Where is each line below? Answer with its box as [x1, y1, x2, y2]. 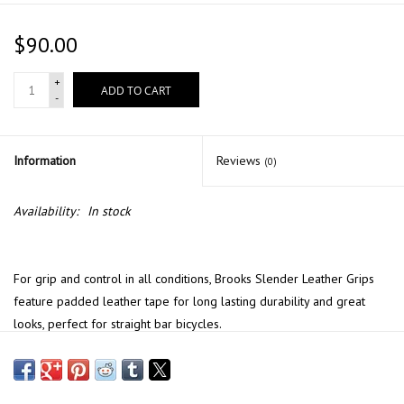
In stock [87, 203, 131, 220]
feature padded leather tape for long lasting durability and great [14, 293, 365, 310]
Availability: [14, 203, 78, 220]
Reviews [216, 152, 264, 170]
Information [14, 152, 76, 170]
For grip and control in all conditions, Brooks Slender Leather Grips [14, 271, 374, 288]
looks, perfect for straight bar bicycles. [14, 316, 222, 333]
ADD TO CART [101, 83, 171, 99]
